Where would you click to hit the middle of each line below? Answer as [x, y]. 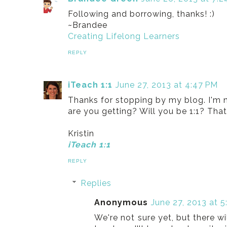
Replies [96, 183]
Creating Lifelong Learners [124, 36]
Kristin [81, 134]
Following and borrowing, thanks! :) [142, 14]
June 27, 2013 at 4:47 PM [167, 85]
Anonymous [121, 202]
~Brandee [88, 25]
